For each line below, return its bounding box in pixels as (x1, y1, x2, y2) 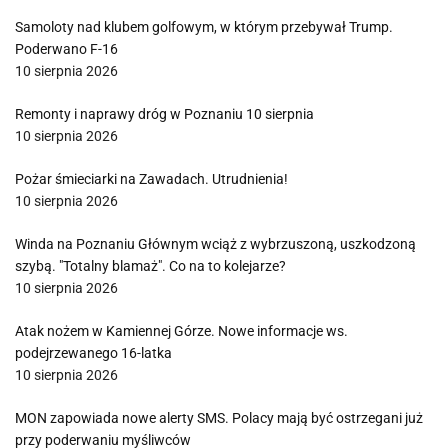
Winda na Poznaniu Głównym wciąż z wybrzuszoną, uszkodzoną (15, 236, 416, 252)
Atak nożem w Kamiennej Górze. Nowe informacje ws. (15, 323, 348, 339)
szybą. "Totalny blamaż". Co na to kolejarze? (15, 258, 286, 274)
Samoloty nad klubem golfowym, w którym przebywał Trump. (15, 19, 393, 35)
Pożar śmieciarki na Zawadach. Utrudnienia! (15, 171, 288, 187)
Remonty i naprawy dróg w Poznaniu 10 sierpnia (15, 106, 314, 122)
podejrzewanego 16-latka (15, 345, 172, 361)
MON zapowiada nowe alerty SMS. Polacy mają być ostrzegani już (15, 410, 423, 426)
